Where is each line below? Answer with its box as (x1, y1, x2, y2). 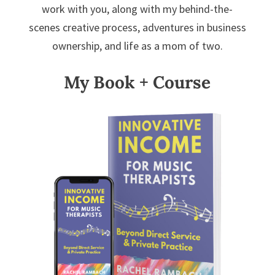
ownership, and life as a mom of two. (52, 39, 223, 53)
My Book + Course (64, 71, 211, 94)
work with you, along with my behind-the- (42, 2, 233, 17)
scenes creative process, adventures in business (28, 20, 246, 35)
